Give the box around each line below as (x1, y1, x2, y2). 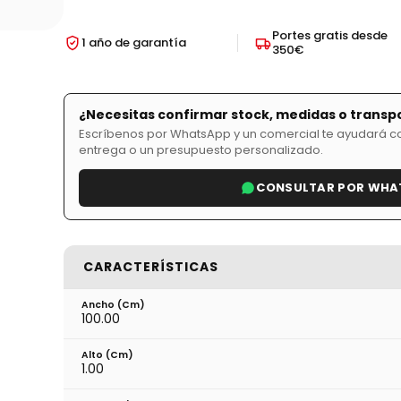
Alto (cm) (81, 347, 133, 362)
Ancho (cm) (81, 297, 145, 311)
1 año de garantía (81, 33, 186, 51)
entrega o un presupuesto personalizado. (78, 141, 323, 158)
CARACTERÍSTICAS (82, 257, 218, 276)
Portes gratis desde (271, 26, 388, 44)
